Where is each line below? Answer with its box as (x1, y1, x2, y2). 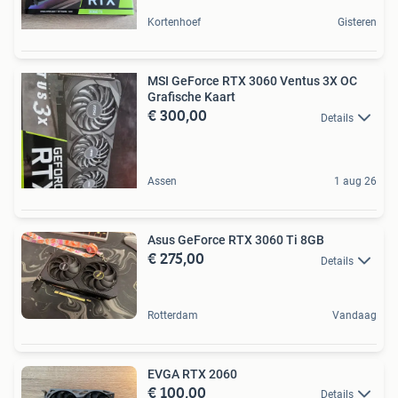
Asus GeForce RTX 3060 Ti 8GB (147, 233, 324, 248)
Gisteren (338, 16, 377, 29)
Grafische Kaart (147, 90, 235, 105)
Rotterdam (147, 308, 198, 322)
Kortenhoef (147, 16, 201, 29)
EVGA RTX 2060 (147, 366, 237, 381)
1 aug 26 (334, 175, 377, 188)
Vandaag (332, 308, 377, 322)
